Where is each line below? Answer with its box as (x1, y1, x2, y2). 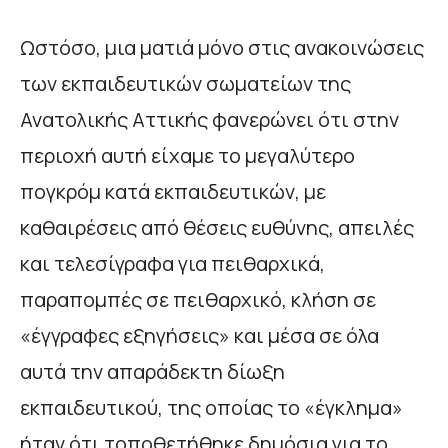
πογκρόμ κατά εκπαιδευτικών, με (20, 177, 326, 205)
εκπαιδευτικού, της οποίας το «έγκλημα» (20, 393, 403, 421)
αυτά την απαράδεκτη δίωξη (20, 357, 285, 385)
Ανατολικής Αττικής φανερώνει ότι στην (20, 105, 399, 133)
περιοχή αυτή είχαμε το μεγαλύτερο (20, 141, 355, 169)
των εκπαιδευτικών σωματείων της (20, 69, 351, 97)
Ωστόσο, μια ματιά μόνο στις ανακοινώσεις (20, 33, 424, 61)
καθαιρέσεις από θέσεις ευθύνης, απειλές (20, 213, 414, 241)
